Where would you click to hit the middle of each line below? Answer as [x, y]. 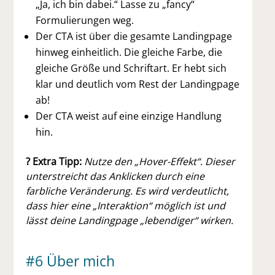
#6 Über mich [71, 261]
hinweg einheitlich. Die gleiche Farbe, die [129, 52]
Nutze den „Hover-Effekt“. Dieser [160, 162]
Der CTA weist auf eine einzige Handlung [129, 116]
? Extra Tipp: [54, 162]
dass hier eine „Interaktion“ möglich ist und [126, 206]
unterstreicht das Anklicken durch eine [115, 176]
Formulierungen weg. [85, 21]
